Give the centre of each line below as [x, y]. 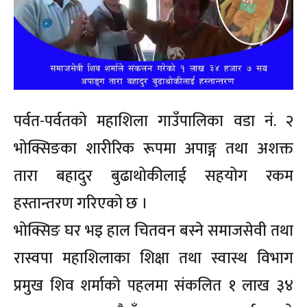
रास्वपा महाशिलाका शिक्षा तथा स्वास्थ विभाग [153, 259]
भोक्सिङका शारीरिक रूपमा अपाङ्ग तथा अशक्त [153, 149]
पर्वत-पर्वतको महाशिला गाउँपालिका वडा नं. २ [153, 122]
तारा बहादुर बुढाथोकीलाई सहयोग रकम [153, 176]
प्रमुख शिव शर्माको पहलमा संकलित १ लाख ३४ [153, 286]
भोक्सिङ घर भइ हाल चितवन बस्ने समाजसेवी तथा [153, 231]
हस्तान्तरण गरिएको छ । [81, 204]
